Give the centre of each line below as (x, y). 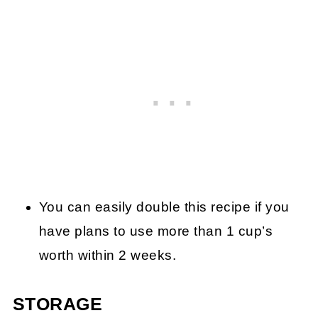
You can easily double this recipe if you (164, 207)
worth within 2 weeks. (108, 255)
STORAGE (57, 304)
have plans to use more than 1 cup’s (156, 231)
